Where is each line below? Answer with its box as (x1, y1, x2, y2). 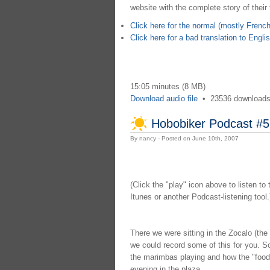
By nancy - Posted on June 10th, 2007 (130, 134, 239, 142)
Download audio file (130, 93, 198, 103)
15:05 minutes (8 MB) (130, 81, 206, 91)
